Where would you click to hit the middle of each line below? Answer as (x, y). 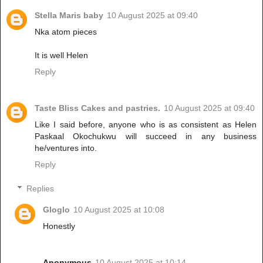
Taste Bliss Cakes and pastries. (97, 108)
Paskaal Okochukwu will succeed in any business (146, 136)
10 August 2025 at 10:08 (119, 210)
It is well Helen (61, 55)
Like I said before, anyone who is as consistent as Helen (146, 124)
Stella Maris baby (69, 15)
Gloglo (57, 210)
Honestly (59, 226)
